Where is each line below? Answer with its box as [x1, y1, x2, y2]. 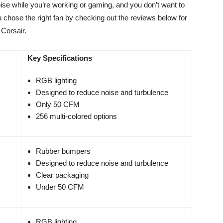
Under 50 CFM [36, 183, 84, 192]
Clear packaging [36, 171, 89, 180]
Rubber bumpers [36, 147, 91, 156]
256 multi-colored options [36, 112, 117, 121]
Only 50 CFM [36, 100, 80, 109]
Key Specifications [27, 54, 92, 63]
